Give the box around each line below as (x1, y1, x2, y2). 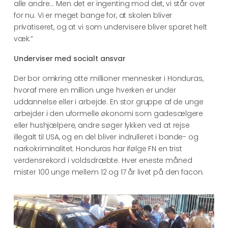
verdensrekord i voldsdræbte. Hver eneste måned (13, 155, 192, 165)
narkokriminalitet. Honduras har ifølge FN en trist (13, 143, 182, 154)
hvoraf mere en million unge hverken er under (13, 84, 176, 95)
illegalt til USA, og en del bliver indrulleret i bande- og (13, 131, 198, 142)
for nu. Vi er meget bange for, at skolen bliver (13, 10, 173, 20)
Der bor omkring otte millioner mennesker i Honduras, (13, 73, 204, 83)
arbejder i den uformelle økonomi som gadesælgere (13, 108, 204, 119)
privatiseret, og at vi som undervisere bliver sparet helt (13, 21, 207, 32)
